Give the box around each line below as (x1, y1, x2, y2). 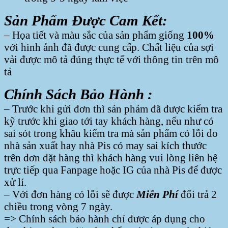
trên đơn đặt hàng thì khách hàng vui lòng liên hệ (4, 151, 217, 163)
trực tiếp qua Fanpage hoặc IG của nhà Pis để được (4, 163, 222, 176)
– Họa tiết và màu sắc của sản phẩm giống (4, 28, 187, 41)
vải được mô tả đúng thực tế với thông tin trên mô (4, 53, 219, 65)
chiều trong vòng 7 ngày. (4, 200, 112, 212)
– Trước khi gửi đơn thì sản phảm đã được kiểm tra (4, 102, 222, 115)
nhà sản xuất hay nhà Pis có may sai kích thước (4, 139, 207, 151)
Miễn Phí (136, 188, 178, 200)
